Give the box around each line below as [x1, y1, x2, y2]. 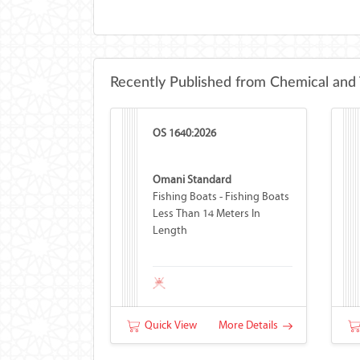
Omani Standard [152, 173, 231, 186]
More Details [218, 318, 283, 332]
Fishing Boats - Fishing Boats [152, 190, 289, 203]
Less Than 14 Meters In [152, 207, 260, 220]
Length [152, 223, 187, 237]
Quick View [139, 318, 197, 332]
